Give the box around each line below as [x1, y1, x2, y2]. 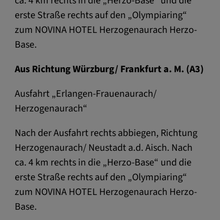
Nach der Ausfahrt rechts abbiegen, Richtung [15, 126, 197, 140]
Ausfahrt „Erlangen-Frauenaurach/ [15, 86, 157, 101]
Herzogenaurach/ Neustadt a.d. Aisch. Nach [15, 140, 192, 155]
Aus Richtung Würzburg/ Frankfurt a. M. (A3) [15, 62, 204, 76]
